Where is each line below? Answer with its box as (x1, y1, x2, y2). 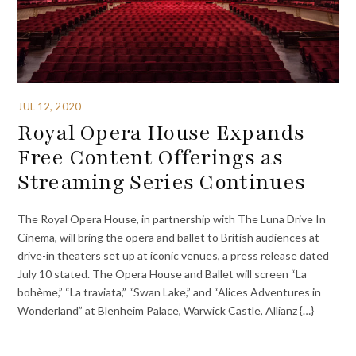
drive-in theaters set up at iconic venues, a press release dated (17, 249, 330, 263)
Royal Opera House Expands (17, 118, 304, 147)
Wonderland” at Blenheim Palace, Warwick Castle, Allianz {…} (17, 304, 315, 318)
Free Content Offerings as (17, 142, 283, 172)
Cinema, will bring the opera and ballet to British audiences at (17, 230, 320, 245)
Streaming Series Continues (17, 167, 306, 196)
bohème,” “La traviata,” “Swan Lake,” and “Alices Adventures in (17, 285, 322, 300)
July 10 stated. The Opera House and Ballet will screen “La (17, 267, 308, 281)
